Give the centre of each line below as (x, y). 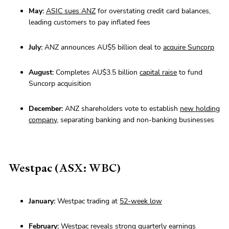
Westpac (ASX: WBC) (65, 168)
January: (42, 201)
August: (41, 73)
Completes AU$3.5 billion (97, 73)
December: (46, 109)
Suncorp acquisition (60, 84)
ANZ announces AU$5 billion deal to (103, 48)
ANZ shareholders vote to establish (121, 109)
